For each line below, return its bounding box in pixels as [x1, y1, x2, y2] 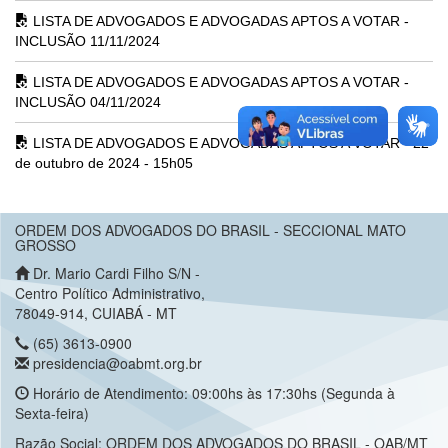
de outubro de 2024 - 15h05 [15, 155, 193, 172]
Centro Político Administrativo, [15, 283, 205, 304]
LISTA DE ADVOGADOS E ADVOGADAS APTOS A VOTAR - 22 [29, 135, 429, 152]
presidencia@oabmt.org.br [29, 353, 202, 374]
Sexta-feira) [15, 403, 89, 424]
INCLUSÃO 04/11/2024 [15, 94, 161, 111]
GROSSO [15, 235, 76, 256]
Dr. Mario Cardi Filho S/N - [29, 263, 200, 284]
